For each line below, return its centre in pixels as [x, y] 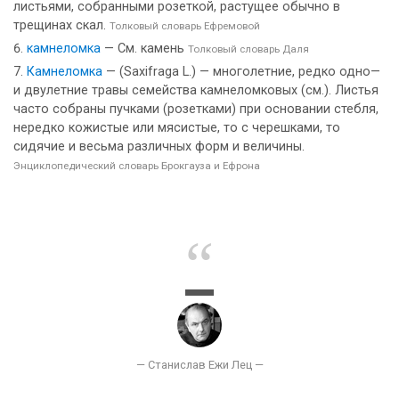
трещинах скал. [61, 25]
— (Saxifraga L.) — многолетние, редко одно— [241, 72]
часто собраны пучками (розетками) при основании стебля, [196, 109]
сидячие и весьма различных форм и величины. [159, 147]
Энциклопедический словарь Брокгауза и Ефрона [137, 166]
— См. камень [144, 49]
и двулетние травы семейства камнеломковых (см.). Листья [196, 90]
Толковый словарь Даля [248, 49]
